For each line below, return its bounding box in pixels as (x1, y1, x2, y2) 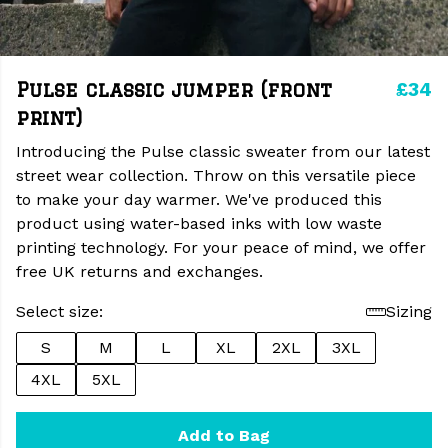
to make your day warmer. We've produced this (16, 190, 382, 209)
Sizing (386, 302, 432, 321)
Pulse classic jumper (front (16, 79, 332, 101)
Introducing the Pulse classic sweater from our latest (16, 142, 430, 161)
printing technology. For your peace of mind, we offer (16, 238, 426, 257)
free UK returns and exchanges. (16, 262, 263, 281)
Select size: (16, 302, 103, 321)
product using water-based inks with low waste (16, 214, 382, 233)
